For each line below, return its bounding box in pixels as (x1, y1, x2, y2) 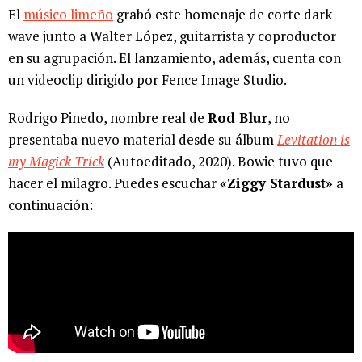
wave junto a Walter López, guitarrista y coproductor (8, 27, 336, 46)
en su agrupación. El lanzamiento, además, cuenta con (8, 48, 341, 68)
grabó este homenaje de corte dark (113, 5, 332, 24)
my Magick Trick (8, 152, 104, 171)
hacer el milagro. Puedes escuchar (8, 174, 220, 193)
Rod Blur (208, 108, 267, 128)
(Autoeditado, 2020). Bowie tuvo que (104, 152, 333, 171)
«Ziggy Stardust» (220, 174, 333, 193)
